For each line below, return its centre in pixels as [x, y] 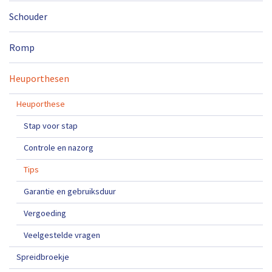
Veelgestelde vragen [62, 235]
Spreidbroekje [43, 257]
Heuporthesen [39, 78]
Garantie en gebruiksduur [70, 191]
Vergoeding [45, 213]
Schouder [28, 16]
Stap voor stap [51, 125]
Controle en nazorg [59, 147]
